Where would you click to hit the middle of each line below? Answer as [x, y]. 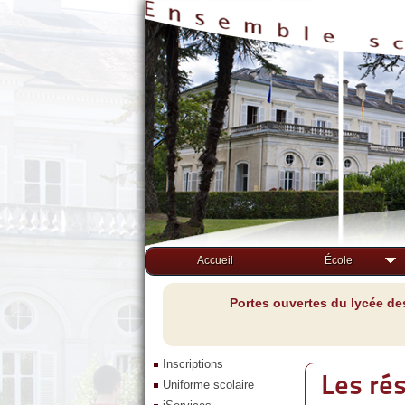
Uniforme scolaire [208, 385]
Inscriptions [193, 364]
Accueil [215, 260]
